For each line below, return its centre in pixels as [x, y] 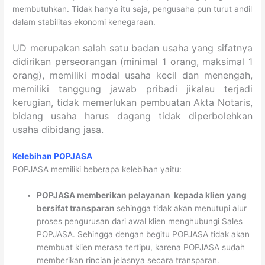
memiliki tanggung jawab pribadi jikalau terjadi [132, 89]
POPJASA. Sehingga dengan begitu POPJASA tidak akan [143, 234]
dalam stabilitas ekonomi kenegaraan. [84, 22]
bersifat [54, 208]
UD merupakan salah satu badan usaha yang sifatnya [132, 48]
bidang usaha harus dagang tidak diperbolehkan [132, 116]
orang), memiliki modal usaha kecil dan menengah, [132, 75]
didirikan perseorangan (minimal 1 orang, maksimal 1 [132, 62]
